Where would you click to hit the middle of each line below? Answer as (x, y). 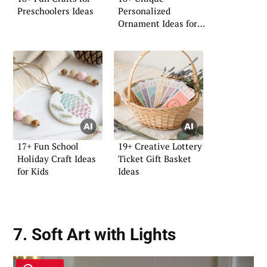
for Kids (33, 171)
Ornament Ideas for (158, 24)
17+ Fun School (48, 146)
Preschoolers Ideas (55, 11)
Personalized (144, 11)
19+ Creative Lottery (160, 146)
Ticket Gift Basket (155, 158)
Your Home (141, 36)
